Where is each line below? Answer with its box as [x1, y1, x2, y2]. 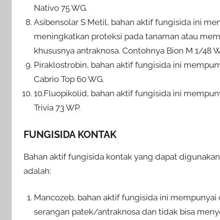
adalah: [24, 165, 51, 176]
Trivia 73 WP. [34, 103, 81, 113]
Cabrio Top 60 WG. [34, 74, 105, 84]
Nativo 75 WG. [34, 3, 88, 13]
